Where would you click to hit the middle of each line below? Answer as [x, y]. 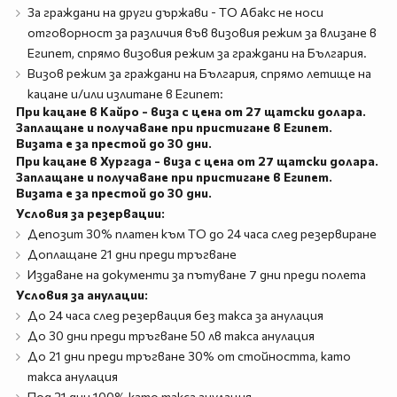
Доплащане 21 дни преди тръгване [132, 254]
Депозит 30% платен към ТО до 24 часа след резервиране [202, 234]
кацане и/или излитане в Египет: [125, 93]
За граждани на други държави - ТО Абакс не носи [175, 12]
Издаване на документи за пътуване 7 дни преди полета [196, 274]
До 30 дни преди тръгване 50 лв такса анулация [171, 335]
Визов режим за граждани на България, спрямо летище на [199, 73]
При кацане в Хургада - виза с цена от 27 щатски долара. [197, 161]
